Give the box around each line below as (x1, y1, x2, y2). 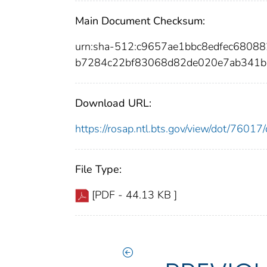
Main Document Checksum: (75, 13, 205, 28)
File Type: (75, 162, 122, 176)
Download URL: (75, 95, 151, 110)
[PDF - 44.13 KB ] (92, 187, 177, 202)
